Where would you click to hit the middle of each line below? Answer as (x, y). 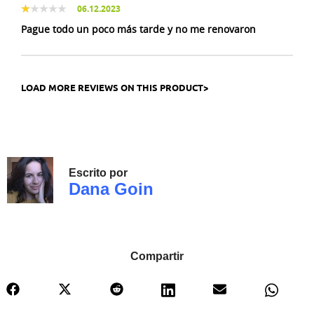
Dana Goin (111, 189)
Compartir (157, 257)
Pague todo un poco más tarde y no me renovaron (138, 29)
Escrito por (98, 173)
